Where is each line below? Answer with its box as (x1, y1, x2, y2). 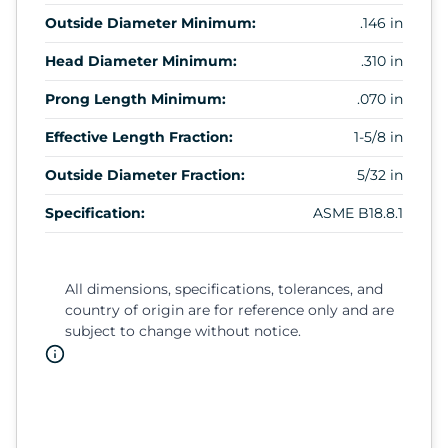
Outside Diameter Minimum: (45, 13, 256, 32)
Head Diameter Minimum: (45, 51, 237, 70)
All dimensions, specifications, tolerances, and (65, 279, 383, 298)
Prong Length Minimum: (45, 89, 226, 108)
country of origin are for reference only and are (65, 300, 394, 319)
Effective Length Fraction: (45, 127, 233, 146)
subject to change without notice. (65, 321, 301, 340)
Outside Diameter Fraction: (45, 165, 245, 184)
